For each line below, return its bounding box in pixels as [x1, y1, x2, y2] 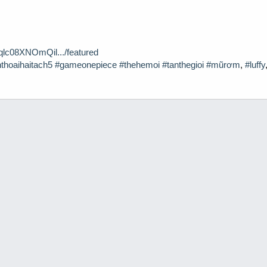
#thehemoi [119, 60, 160, 70]
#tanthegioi [162, 60, 204, 70]
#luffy [245, 60, 265, 70]
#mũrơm [206, 60, 240, 70]
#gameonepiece [55, 60, 117, 70]
